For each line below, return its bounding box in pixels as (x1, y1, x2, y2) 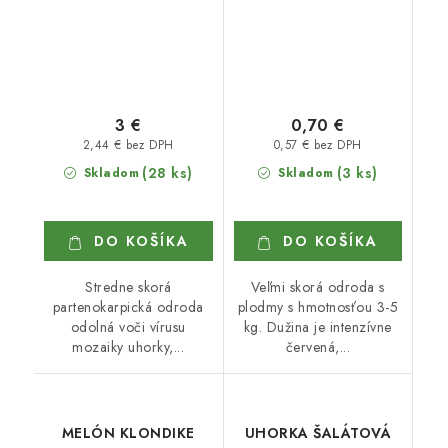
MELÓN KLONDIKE (61, 423, 195, 443)
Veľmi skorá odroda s (250, 277, 385, 297)
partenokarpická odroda (52, 297, 204, 317)
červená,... (285, 337, 350, 357)
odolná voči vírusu (70, 317, 186, 337)
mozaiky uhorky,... (72, 337, 185, 357)
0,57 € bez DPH (273, 137, 362, 154)
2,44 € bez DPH (82, 137, 174, 154)
